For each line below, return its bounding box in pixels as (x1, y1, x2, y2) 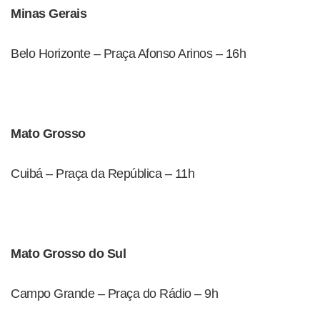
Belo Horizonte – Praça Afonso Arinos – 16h (11, 46, 246, 61)
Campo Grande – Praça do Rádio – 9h (11, 286, 218, 301)
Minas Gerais (11, 6, 86, 21)
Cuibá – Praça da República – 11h (11, 166, 194, 181)
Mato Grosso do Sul (11, 246, 126, 261)
